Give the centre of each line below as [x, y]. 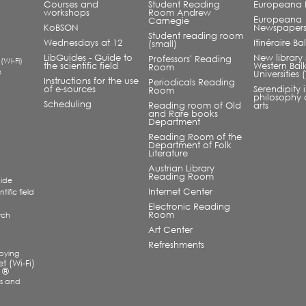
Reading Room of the [195, 137]
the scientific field [81, 66]
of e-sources [69, 89]
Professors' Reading [190, 59]
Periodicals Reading [192, 83]
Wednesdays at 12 [83, 43]
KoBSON [61, 28]
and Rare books [183, 114]
